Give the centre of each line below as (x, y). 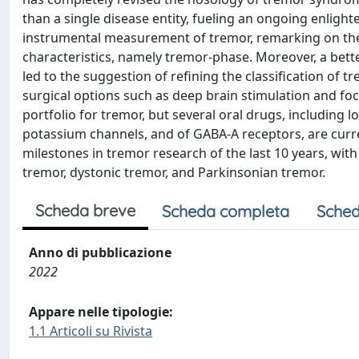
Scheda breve (85, 210)
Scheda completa (226, 211)
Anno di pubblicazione (100, 252)
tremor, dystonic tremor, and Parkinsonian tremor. (174, 172)
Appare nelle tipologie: (101, 312)
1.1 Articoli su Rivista (91, 331)
